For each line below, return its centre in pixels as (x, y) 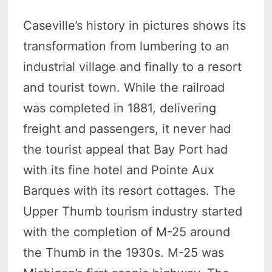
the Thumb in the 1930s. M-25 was (124, 253)
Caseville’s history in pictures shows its (135, 26)
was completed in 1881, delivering (120, 108)
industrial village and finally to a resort (133, 67)
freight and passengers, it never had (127, 129)
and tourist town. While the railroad (124, 88)
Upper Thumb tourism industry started (133, 212)
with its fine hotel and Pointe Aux (119, 170)
